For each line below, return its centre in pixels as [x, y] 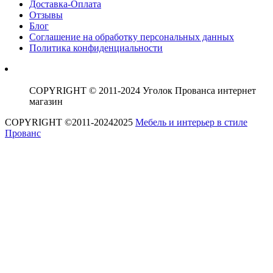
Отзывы [46, 15]
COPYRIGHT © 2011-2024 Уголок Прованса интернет [143, 91]
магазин [46, 102]
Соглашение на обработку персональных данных [132, 37]
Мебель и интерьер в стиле [191, 122]
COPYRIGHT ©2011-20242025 [70, 122]
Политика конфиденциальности [96, 48]
